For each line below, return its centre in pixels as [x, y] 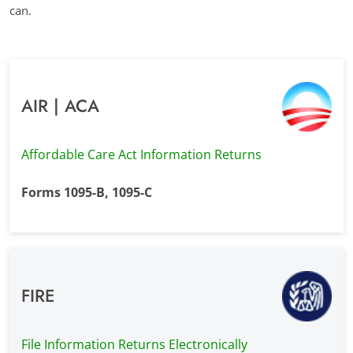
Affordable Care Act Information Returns [141, 155]
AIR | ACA [60, 106]
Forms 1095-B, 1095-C [86, 193]
